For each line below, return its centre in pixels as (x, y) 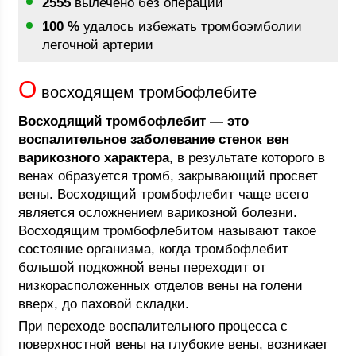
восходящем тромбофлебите (147, 92)
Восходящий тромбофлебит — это (134, 121)
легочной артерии (98, 45)
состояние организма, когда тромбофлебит (154, 249)
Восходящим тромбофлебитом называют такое (168, 231)
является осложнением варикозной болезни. (158, 213)
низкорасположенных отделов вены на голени (161, 286)
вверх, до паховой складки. (104, 304)
